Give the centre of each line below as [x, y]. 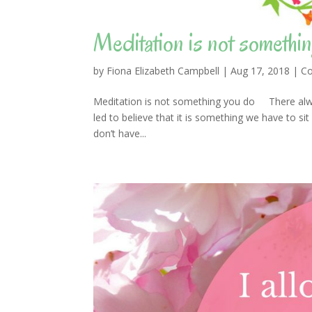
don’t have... [120, 133]
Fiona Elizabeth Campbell [163, 70]
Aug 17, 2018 [260, 70]
